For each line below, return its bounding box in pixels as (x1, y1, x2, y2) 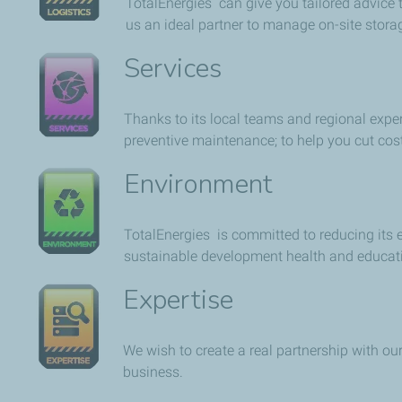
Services (124, 50, 222, 88)
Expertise (123, 282, 233, 319)
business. (123, 363, 183, 381)
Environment (124, 166, 274, 204)
